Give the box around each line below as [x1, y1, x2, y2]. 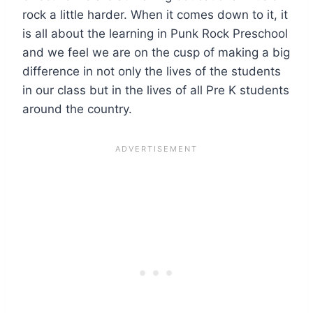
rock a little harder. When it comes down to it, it [22, 7, 288, 22]
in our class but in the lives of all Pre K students [22, 82, 289, 97]
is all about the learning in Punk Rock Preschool [22, 26, 288, 41]
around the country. [22, 101, 132, 116]
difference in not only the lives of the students [22, 64, 281, 78]
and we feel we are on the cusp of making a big [22, 45, 290, 59]
